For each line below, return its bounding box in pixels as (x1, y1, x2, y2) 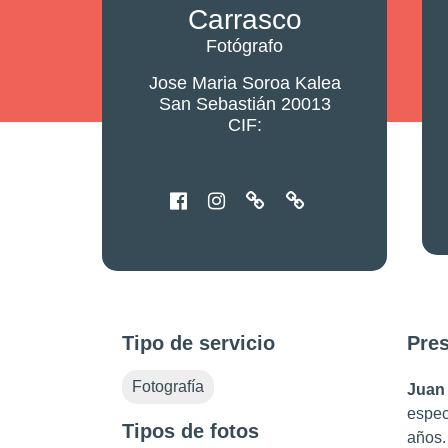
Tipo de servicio (122, 332, 275, 354)
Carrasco (187, 4, 302, 35)
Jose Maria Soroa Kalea (148, 73, 341, 93)
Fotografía (132, 378, 204, 395)
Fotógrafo (206, 36, 283, 56)
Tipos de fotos (122, 420, 259, 442)
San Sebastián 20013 (158, 94, 331, 114)
